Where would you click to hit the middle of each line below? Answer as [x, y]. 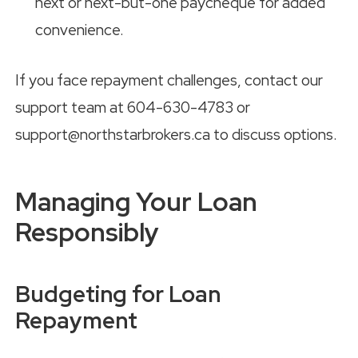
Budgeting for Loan [118, 294]
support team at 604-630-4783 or [133, 107]
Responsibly [87, 232]
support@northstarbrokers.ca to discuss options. [176, 134]
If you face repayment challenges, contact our [169, 80]
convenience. [80, 30]
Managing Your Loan [136, 201]
